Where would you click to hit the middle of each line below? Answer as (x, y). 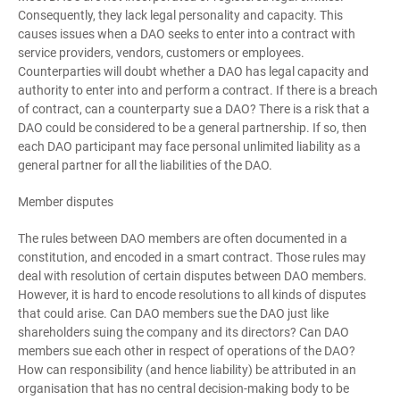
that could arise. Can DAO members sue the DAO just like (173, 313)
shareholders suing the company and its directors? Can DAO (183, 332)
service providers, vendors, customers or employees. (161, 53)
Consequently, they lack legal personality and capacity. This (180, 15)
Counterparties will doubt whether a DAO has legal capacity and (193, 71)
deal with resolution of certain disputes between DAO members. (192, 276)
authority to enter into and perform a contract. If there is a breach (198, 90)
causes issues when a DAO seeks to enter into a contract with (187, 34)
